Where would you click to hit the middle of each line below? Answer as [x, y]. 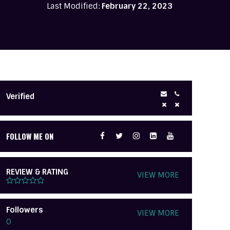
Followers [25, 210]
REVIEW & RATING [37, 172]
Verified [21, 96]
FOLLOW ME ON [30, 136]
